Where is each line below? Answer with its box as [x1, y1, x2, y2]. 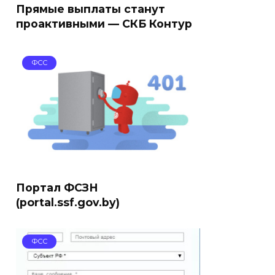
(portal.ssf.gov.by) [16, 196, 120, 209]
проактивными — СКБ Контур [16, 17, 192, 30]
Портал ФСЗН [16, 181, 98, 194]
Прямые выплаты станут [16, 2, 165, 15]
